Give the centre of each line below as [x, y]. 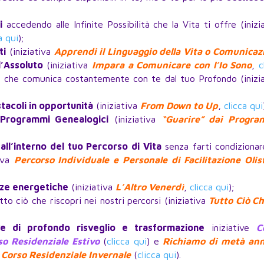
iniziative [230, 228]
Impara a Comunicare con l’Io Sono [172, 65]
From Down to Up [179, 106]
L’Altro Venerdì [150, 187]
